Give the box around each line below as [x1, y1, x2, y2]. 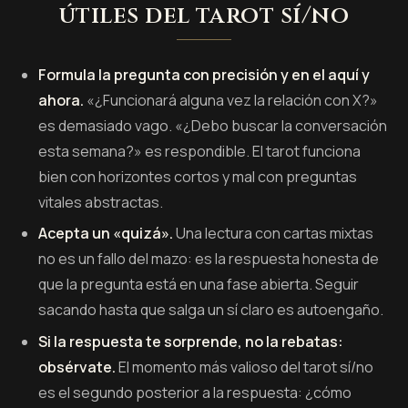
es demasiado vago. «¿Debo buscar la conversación [38, 115, 388, 136]
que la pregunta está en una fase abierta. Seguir [38, 274, 360, 295]
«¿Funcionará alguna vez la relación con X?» [84, 89, 379, 110]
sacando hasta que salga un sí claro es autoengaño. [38, 300, 384, 321]
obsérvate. [38, 356, 117, 377]
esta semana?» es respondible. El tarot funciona [38, 140, 362, 161]
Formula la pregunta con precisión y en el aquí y [38, 64, 371, 85]
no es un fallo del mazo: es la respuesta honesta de [38, 249, 380, 270]
